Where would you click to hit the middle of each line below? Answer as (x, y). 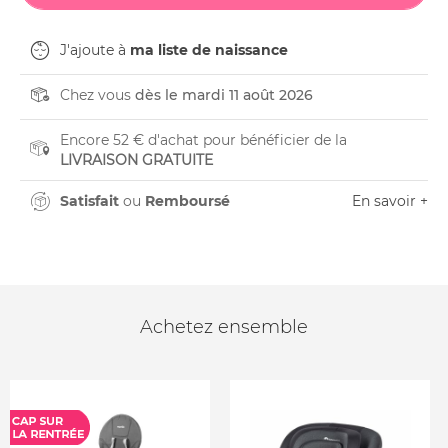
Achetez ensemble (224, 327)
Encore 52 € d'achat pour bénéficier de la (203, 140)
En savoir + (390, 201)
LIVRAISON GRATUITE (136, 160)
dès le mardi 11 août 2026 (224, 95)
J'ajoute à (95, 50)
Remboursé (187, 201)
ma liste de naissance (209, 50)
